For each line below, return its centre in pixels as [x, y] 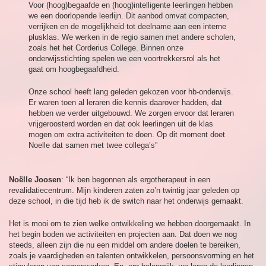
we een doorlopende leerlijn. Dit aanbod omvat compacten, [129, 16]
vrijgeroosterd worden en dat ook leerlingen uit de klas [121, 124]
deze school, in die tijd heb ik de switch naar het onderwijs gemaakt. [126, 201]
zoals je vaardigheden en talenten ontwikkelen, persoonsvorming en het [132, 256]
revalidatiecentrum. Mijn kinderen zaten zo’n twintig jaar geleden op [124, 191]
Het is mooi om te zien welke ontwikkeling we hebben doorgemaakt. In [130, 224]
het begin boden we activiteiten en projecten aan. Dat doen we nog [123, 235]
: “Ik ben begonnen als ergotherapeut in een [136, 180]
